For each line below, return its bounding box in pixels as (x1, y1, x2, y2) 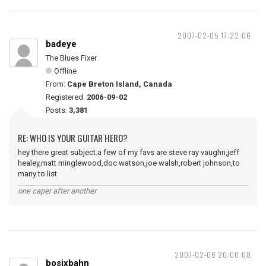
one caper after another (18, 186, 96, 195)
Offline (54, 66, 77, 75)
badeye (46, 39, 77, 49)
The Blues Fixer (46, 53, 97, 62)
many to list (18, 169, 57, 178)
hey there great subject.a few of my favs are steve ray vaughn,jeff (18, 148, 239, 157)
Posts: (46, 106, 69, 115)
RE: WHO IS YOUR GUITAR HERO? (18, 131, 128, 144)
